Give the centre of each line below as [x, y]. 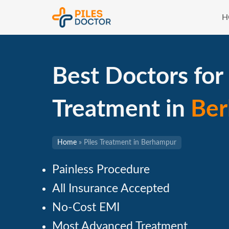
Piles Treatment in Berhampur [130, 143]
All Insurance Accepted [111, 189]
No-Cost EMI [86, 208]
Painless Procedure [101, 170]
